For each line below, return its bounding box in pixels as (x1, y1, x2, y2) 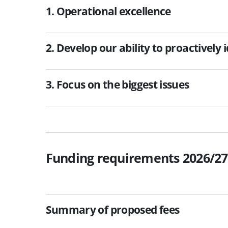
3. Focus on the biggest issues (45, 77, 189, 92)
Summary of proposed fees (45, 202, 180, 217)
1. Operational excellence (45, 4, 171, 18)
